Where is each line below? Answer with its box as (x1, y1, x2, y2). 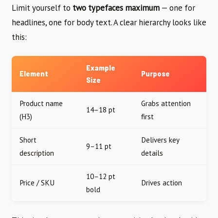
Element (19, 69, 48, 78)
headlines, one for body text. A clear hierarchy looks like (12, 17, 206, 28)
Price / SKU (19, 178, 54, 187)
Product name (19, 98, 63, 108)
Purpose (141, 69, 170, 78)
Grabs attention (141, 98, 191, 108)
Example (86, 63, 115, 72)
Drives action (141, 178, 182, 187)
